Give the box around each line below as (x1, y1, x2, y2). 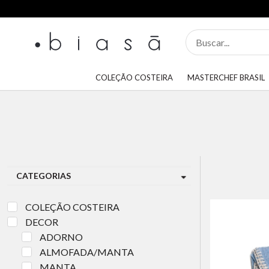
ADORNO (39, 231, 83, 243)
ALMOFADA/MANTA (39, 246, 134, 258)
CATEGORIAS (16, 171, 71, 181)
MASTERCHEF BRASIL (187, 73, 265, 83)
